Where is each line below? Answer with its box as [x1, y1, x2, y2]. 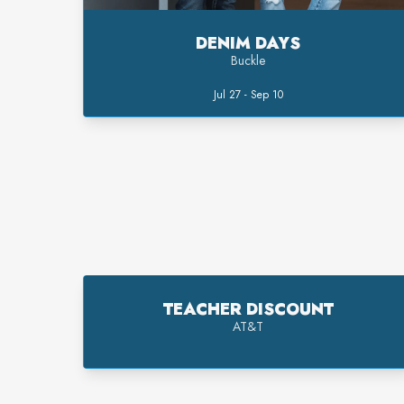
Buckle [231, 51, 266, 70]
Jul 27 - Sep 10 [213, 87, 283, 104]
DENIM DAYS [196, 32, 301, 56]
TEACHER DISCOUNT [162, 298, 334, 322]
